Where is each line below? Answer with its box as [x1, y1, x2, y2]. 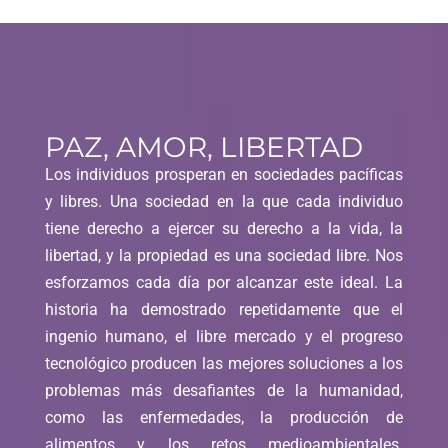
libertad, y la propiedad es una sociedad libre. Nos [44, 246, 404, 265]
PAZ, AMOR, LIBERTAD [44, 130, 363, 164]
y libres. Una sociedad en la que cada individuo [44, 192, 404, 211]
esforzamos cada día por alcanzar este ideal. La [44, 273, 404, 292]
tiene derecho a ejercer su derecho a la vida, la [44, 219, 404, 238]
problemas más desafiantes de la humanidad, [44, 381, 404, 400]
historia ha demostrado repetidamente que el [44, 300, 404, 319]
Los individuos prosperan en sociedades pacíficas [44, 165, 404, 184]
